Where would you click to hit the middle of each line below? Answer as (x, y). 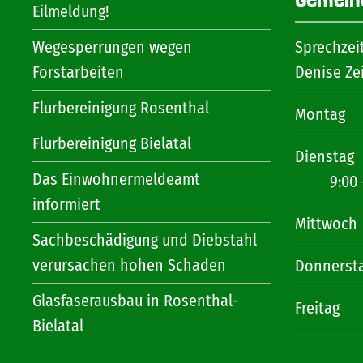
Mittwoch (326, 224)
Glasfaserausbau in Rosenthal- (135, 301)
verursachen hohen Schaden (129, 265)
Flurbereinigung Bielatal (112, 143)
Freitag (317, 308)
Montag (320, 114)
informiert (66, 204)
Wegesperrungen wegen (112, 47)
